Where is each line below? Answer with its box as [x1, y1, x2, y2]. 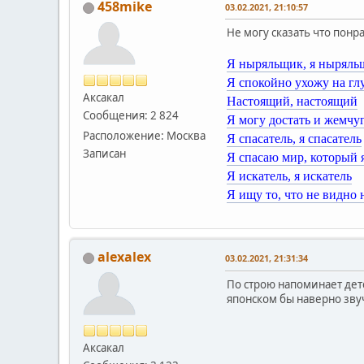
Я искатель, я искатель [227, 168, 352, 183]
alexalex [97, 247, 151, 266]
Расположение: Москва [83, 128, 206, 143]
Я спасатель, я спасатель [227, 131, 362, 145]
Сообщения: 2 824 [83, 107, 179, 123]
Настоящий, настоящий [227, 93, 357, 108]
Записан [83, 145, 126, 161]
